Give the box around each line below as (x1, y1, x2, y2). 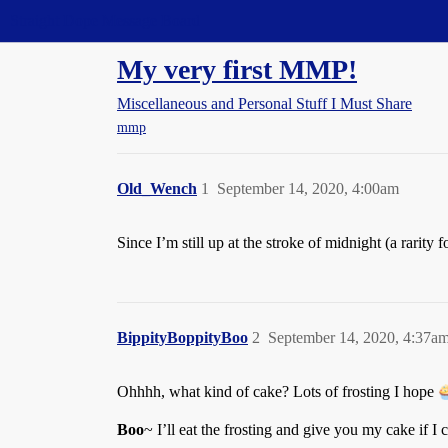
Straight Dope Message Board (10, 12, 200, 29)
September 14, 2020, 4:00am (217, 180, 399, 198)
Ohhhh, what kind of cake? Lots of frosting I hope (117, 383, 438, 401)
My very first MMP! (117, 54, 357, 85)
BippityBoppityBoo (117, 329, 248, 347)
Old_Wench (117, 180, 197, 198)
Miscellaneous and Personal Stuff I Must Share (117, 95, 412, 112)
